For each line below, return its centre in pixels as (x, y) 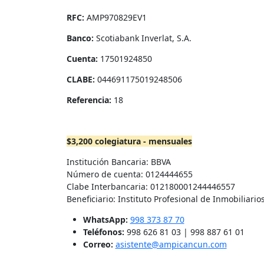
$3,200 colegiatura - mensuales (129, 141)
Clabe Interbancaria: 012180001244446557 (151, 187)
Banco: (80, 38)
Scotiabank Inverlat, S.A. (142, 38)
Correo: (98, 245)
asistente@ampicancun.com (171, 245)
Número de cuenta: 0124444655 (129, 174)
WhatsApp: (105, 220)
